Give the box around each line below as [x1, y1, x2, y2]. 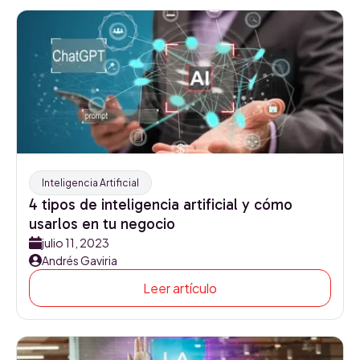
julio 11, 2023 [42, 235, 109, 250]
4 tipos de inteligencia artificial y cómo [29, 195, 292, 214]
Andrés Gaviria [42, 253, 117, 268]
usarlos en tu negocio [29, 215, 175, 233]
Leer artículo [143, 280, 217, 297]
